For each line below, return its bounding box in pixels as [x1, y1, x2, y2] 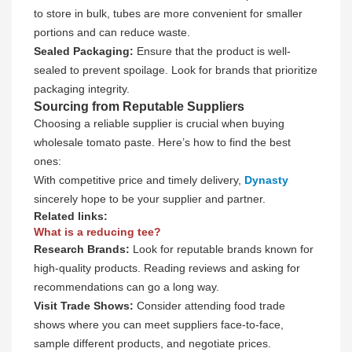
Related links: [33, 210, 108, 222]
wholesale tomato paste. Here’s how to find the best [33, 136, 291, 148]
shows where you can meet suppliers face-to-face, [33, 318, 284, 331]
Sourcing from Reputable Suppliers [33, 99, 244, 113]
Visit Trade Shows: [33, 299, 134, 312]
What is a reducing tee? [33, 225, 161, 238]
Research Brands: [33, 243, 130, 255]
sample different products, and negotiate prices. [33, 337, 271, 350]
